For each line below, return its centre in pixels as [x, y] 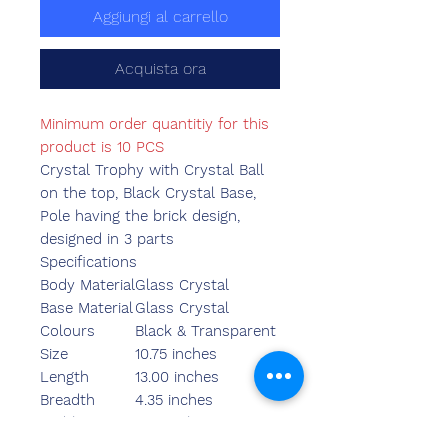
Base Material [86, 308]
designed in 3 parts [107, 239]
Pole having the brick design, [140, 216]
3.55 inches [173, 423]
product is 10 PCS [102, 147]
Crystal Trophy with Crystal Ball [152, 170]
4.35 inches [174, 400]
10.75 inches [176, 354]
